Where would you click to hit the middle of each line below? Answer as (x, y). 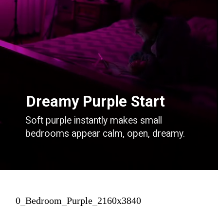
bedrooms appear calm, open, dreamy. (105, 134)
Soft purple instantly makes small (94, 121)
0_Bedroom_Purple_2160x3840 (78, 201)
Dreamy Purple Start (96, 102)
